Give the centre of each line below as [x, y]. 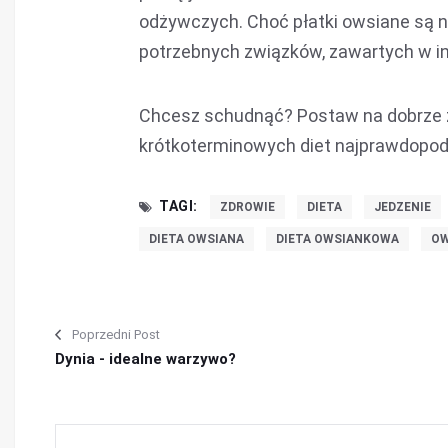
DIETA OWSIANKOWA [337, 239]
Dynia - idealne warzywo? [145, 359]
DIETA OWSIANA [196, 239]
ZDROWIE [247, 207]
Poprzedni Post [116, 334]
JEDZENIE [402, 207]
